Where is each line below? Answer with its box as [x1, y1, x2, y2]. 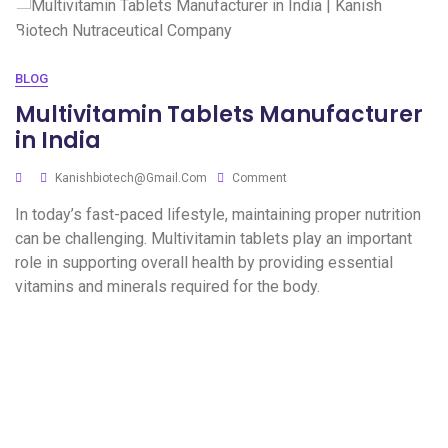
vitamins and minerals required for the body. [15, 277, 320, 296]
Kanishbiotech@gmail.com [55, 171, 207, 185]
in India [15, 125, 101, 156]
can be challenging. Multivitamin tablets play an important [15, 229, 412, 248]
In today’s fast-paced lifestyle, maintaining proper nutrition [15, 205, 421, 224]
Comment [232, 171, 287, 185]
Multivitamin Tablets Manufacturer [15, 99, 423, 130]
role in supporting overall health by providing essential [15, 253, 393, 272]
